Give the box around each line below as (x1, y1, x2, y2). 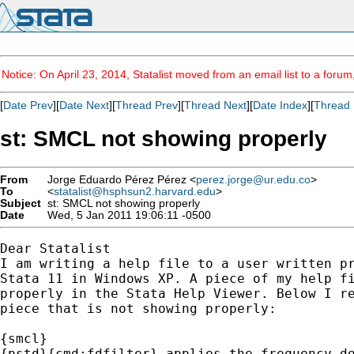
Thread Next (184, 99, 247, 111)
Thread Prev (115, 99, 178, 111)
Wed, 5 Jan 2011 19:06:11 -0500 (41, 209, 211, 221)
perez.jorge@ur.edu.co (196, 173, 311, 186)
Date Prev (3, 99, 53, 111)
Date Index (253, 99, 307, 111)
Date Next (59, 99, 109, 111)
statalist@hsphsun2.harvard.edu (54, 185, 216, 198)
